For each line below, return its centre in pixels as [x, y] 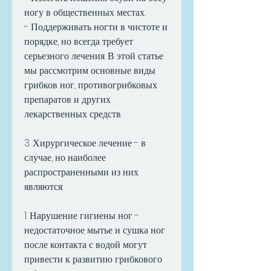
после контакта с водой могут [86, 245]
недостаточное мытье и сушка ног [95, 230]
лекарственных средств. [73, 114]
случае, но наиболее [65, 158]
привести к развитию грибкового [93, 260]
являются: [44, 187]
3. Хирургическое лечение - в [85, 143]
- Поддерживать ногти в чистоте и [96, 27]
